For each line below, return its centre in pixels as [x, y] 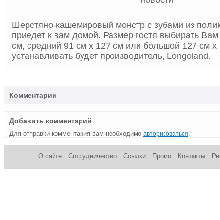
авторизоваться [166, 133]
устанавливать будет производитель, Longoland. [111, 56]
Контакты [192, 156]
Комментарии [33, 95]
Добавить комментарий [51, 121]
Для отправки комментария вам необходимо [76, 133]
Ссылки [135, 156]
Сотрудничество [93, 156]
